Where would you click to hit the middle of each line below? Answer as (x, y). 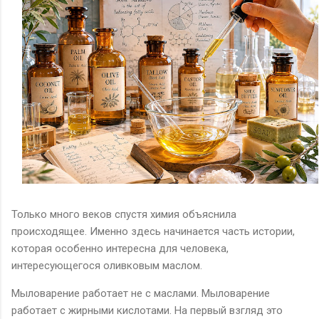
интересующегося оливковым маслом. (107, 266)
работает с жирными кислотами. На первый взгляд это (147, 311)
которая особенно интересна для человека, (120, 249)
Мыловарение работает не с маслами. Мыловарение (141, 294)
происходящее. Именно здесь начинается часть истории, (153, 232)
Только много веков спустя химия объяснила (124, 215)
